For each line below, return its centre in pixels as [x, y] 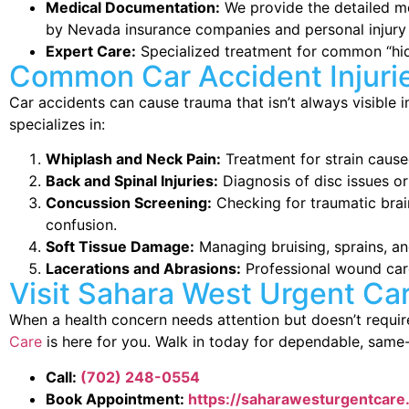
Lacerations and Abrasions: [144, 269]
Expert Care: [91, 51]
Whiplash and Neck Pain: [134, 159]
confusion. [82, 225]
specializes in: [58, 124]
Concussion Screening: [129, 203]
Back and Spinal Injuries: [132, 181]
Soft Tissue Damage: [121, 247]
